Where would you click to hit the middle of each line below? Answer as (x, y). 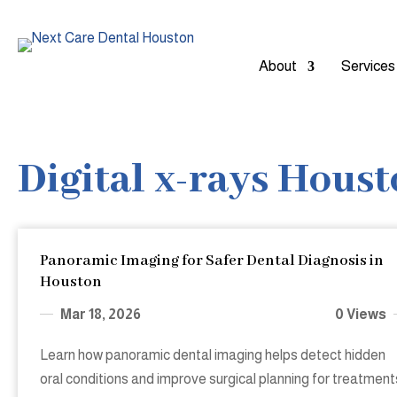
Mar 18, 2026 (101, 315)
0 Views (361, 315)
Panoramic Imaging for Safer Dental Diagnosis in (212, 261)
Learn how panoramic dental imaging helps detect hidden (213, 355)
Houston (71, 283)
